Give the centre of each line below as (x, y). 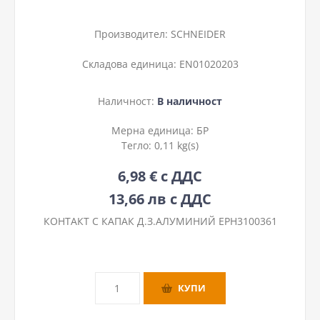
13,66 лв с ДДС (160, 199)
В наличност (190, 101)
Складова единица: (129, 64)
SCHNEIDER (198, 34)
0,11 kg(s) (176, 145)
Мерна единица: (154, 130)
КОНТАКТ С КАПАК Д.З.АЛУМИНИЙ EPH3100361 (160, 221)
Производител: (131, 34)
